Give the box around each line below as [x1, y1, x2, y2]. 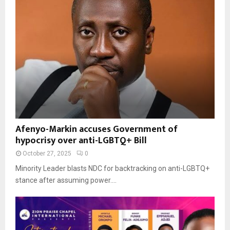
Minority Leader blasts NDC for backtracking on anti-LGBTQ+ [15, 164, 209, 173]
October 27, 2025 [23, 150, 71, 158]
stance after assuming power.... [15, 176, 117, 185]
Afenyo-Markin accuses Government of [15, 122, 178, 138]
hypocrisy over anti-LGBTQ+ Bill [15, 133, 147, 149]
